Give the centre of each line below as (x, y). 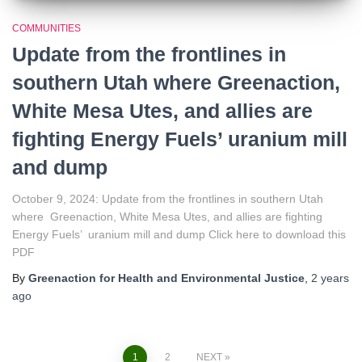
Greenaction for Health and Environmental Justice (166, 278)
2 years (330, 278)
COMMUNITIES (46, 29)
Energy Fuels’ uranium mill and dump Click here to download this (179, 235)
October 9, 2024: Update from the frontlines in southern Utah (168, 199)
